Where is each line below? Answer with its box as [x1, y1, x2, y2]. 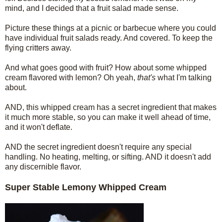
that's [135, 73, 158, 82]
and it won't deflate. [5, 122, 72, 131]
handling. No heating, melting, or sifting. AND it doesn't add [5, 152, 211, 161]
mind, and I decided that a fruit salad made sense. [5, 3, 178, 12]
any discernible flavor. [5, 162, 81, 171]
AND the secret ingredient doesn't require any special [5, 142, 192, 151]
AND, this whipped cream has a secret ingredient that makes [5, 103, 217, 111]
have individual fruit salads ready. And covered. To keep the [5, 33, 213, 42]
